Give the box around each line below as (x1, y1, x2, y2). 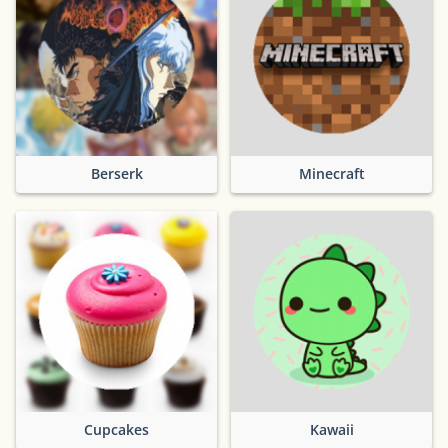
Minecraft (298, 163, 365, 183)
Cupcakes (84, 419, 149, 439)
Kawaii (309, 419, 354, 439)
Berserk (90, 163, 143, 183)
